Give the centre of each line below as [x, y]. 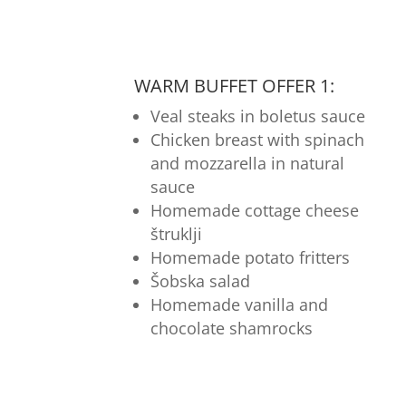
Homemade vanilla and [239, 305]
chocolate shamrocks [231, 329]
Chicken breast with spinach [257, 140]
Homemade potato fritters [250, 258]
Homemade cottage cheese [254, 211]
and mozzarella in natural [247, 164]
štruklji [176, 234]
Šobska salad [200, 281]
